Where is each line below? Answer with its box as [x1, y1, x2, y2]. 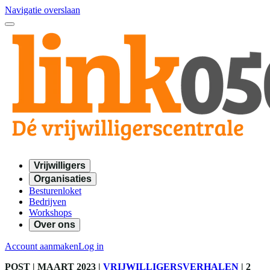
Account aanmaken [5, 241, 78, 251]
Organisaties [34, 174, 92, 184]
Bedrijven [29, 196, 66, 207]
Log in [78, 241, 104, 251]
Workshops [29, 207, 72, 218]
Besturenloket [29, 186, 81, 196]
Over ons [34, 219, 75, 230]
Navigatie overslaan [5, 5, 80, 15]
